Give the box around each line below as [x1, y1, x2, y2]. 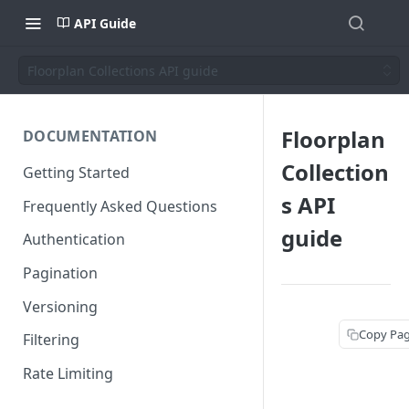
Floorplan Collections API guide [27, 61, 218, 79]
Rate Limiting [23, 363, 113, 384]
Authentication [23, 229, 125, 250]
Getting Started [23, 162, 130, 183]
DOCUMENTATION [23, 126, 158, 146]
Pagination [23, 263, 98, 284]
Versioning [23, 296, 98, 317]
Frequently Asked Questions [23, 195, 217, 216]
